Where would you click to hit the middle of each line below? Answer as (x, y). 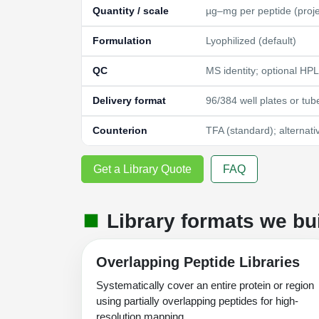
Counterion (120, 131)
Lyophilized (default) (251, 41)
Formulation (122, 41)
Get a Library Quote (142, 169)
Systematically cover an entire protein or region (205, 286)
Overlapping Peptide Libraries (198, 262)
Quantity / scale (131, 11)
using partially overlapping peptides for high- (197, 301)
